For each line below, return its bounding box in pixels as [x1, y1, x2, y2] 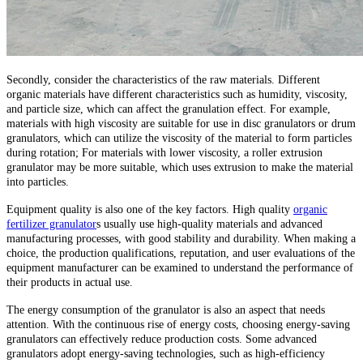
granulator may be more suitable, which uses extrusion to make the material [6, 160, 353, 173]
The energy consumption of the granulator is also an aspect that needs [6, 303, 325, 316]
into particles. [6, 175, 69, 188]
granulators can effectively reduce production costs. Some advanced [6, 332, 317, 345]
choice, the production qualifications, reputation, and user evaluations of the [6, 246, 355, 259]
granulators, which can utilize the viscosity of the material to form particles [6, 131, 352, 144]
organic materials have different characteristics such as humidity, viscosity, [6, 88, 348, 100]
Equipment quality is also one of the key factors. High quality [6, 203, 293, 216]
